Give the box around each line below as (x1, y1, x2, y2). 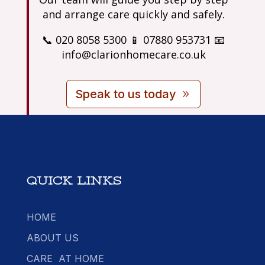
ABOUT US (26, 232, 79, 244)
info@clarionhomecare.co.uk (61, 47, 206, 62)
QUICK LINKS (26, 175, 121, 188)
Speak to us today (75, 87, 177, 102)
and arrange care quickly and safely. (42, 7, 225, 22)
